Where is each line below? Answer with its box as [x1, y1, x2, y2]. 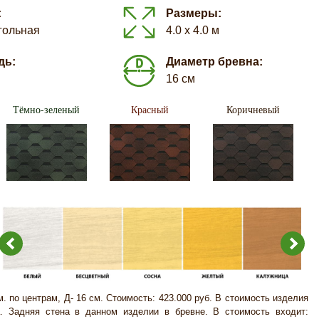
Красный [131, 103, 169, 116]
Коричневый [226, 103, 281, 116]
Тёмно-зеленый [13, 103, 80, 116]
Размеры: [165, 7, 221, 19]
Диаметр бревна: [165, 56, 263, 68]
